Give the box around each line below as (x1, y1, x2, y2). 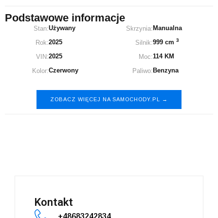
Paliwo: (132, 67, 153, 75)
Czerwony (49, 67, 79, 74)
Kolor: (32, 67, 49, 75)
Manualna (153, 24, 182, 32)
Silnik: (135, 39, 153, 47)
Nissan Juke (47, 117, 171, 144)
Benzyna (153, 67, 179, 74)
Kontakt (35, 196, 73, 209)
